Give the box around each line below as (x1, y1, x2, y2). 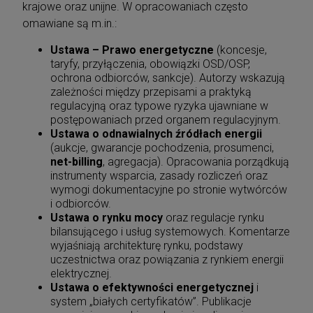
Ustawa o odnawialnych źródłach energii (50, 126, 262, 140)
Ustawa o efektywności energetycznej (50, 280, 254, 294)
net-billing (50, 154, 103, 168)
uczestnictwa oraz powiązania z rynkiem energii (50, 252, 284, 266)
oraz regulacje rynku (163, 210, 264, 224)
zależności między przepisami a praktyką (50, 85, 252, 99)
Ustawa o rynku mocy (50, 210, 163, 224)
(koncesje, (214, 43, 267, 57)
